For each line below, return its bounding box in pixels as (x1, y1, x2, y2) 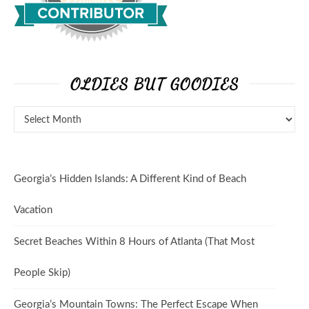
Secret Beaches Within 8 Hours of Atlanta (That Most (14, 236, 255, 247)
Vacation (14, 204, 52, 215)
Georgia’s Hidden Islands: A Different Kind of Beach (14, 173, 246, 184)
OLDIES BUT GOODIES (70, 74, 239, 93)
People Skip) (14, 267, 70, 278)
